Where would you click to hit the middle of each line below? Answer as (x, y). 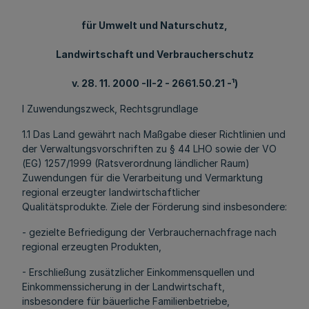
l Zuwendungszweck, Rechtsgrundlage (110, 109)
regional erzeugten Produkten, (92, 247)
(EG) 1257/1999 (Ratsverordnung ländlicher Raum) (136, 163)
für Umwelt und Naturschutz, (154, 25)
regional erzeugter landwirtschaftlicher (111, 192)
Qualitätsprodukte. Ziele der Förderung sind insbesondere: (154, 207)
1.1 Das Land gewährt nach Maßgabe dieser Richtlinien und (154, 134)
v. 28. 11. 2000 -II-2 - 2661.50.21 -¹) (154, 83)
